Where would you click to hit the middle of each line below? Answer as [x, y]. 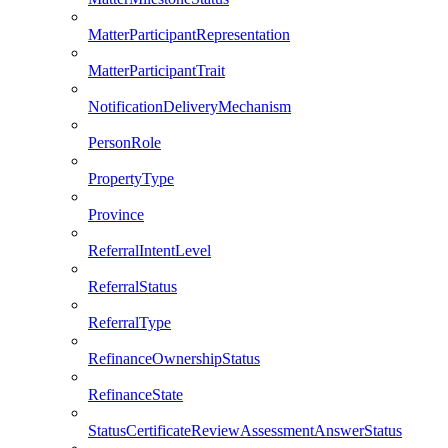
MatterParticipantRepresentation [189, 34]
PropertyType [131, 178]
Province [116, 214]
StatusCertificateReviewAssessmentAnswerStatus [245, 430]
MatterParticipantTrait [156, 70]
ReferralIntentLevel [149, 250]
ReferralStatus [132, 286]
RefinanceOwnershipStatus [174, 358]
